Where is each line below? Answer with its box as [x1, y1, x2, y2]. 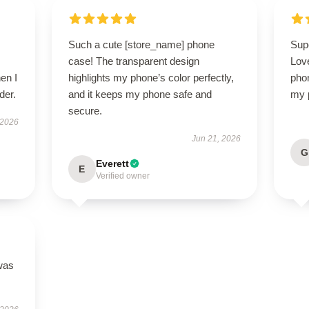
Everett [95, 158, 129, 169]
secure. [68, 105, 102, 117]
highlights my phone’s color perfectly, [68, 72, 234, 83]
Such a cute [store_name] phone [68, 39, 215, 50]
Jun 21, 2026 [192, 134, 241, 143]
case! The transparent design [68, 55, 199, 67]
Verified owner [95, 171, 150, 181]
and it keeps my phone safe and [68, 88, 212, 100]
